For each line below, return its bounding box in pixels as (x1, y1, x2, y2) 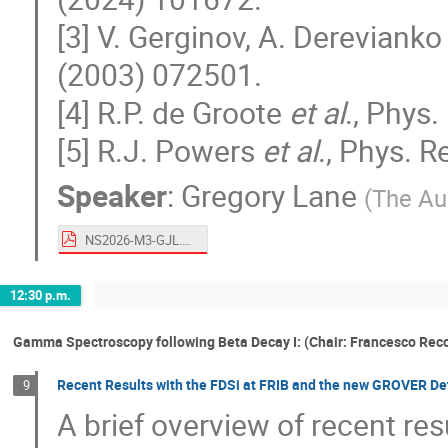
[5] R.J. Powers (57, 129, 263, 171)
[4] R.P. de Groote (57, 91, 290, 133)
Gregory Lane (181, 175, 358, 217)
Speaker (57, 175, 168, 217)
